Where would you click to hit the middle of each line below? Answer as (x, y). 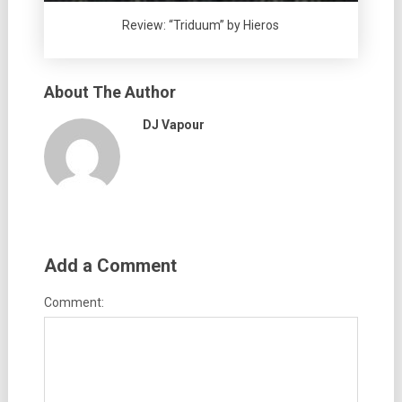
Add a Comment (110, 266)
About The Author (109, 92)
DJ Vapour (173, 125)
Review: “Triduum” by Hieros (201, 26)
